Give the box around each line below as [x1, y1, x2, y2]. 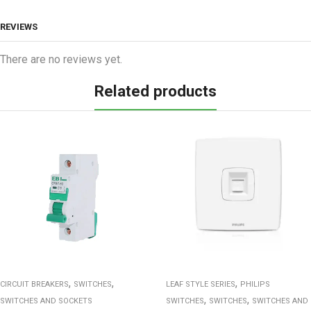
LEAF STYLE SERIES [166, 279, 235, 289]
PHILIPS [240, 279, 270, 289]
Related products [94, 81, 217, 100]
